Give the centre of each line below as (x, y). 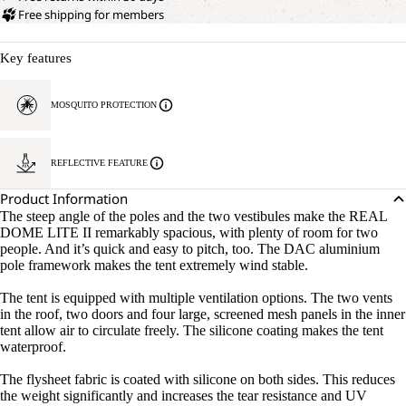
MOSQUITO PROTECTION (104, 105)
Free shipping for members (91, 14)
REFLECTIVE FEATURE (99, 163)
